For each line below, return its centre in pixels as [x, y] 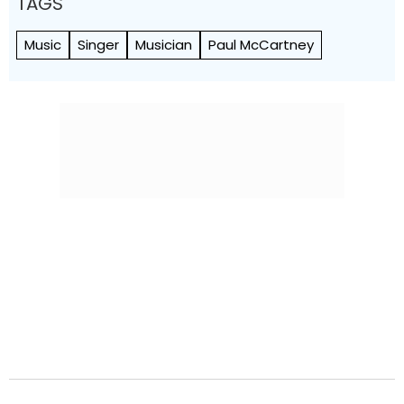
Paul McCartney [261, 44]
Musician [164, 44]
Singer [98, 44]
